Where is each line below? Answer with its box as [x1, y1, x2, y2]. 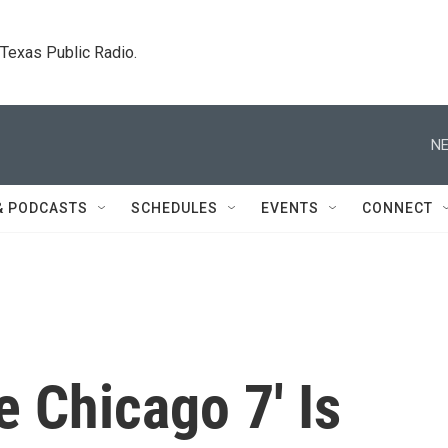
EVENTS [261, 200, 319, 216]
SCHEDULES [131, 200, 218, 216]
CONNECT [362, 200, 433, 216]
